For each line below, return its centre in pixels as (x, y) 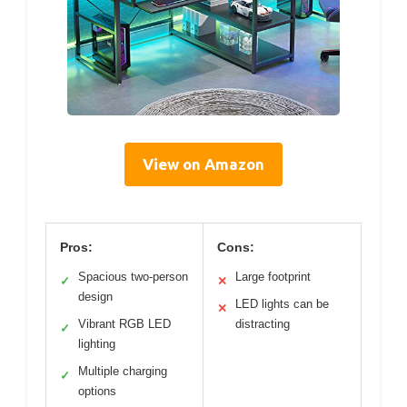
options (97, 392)
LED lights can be (282, 304)
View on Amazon (203, 164)
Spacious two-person (133, 277)
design (95, 297)
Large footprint (273, 277)
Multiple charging (123, 372)
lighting (97, 344)
